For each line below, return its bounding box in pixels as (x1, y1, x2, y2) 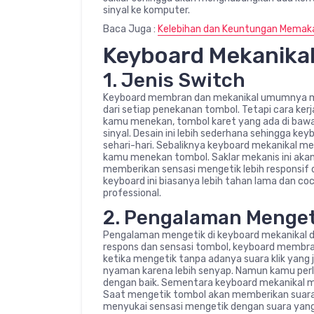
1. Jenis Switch (103, 68, 245, 92)
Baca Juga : (103, 22, 158, 35)
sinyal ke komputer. (103, 4, 190, 16)
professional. (103, 186, 161, 199)
